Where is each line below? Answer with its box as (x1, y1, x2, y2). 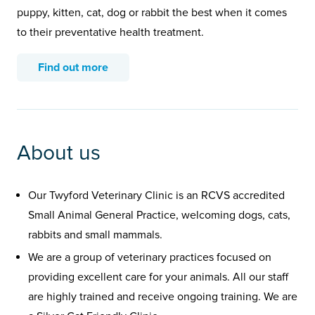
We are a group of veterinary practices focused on (28, 250, 271, 264)
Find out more (38, 60, 108, 75)
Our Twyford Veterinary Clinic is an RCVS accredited (28, 188, 285, 202)
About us (17, 139, 101, 166)
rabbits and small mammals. (28, 227, 162, 242)
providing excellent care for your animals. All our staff (28, 269, 288, 284)
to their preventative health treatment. (17, 25, 204, 39)
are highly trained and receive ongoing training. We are (28, 289, 297, 304)
